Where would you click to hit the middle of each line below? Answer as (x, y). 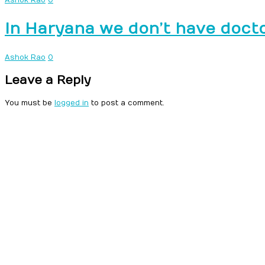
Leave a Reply (48, 80)
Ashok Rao (25, 57)
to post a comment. (127, 103)
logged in (72, 103)
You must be (30, 103)
